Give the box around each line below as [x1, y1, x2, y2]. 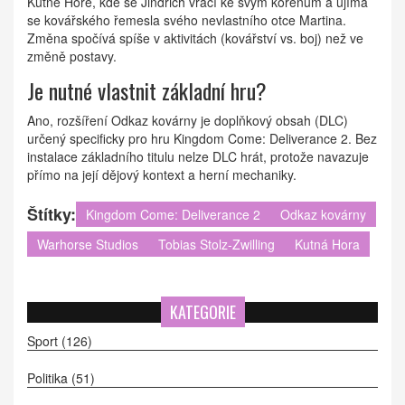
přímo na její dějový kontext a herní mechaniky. [27, 165, 297, 184]
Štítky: [27, 202, 76, 227]
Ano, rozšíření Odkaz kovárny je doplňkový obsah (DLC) [27, 111, 348, 130]
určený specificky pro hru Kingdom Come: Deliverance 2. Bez [27, 129, 377, 148]
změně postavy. [27, 47, 117, 66]
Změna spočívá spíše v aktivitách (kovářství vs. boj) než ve [27, 29, 363, 48]
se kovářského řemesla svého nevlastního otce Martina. [27, 11, 346, 30]
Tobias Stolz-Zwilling [158, 235, 275, 254]
